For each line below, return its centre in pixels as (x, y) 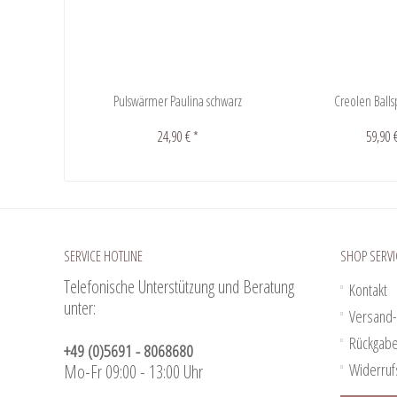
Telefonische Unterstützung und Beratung (179, 287)
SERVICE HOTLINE (103, 257)
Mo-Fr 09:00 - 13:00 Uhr (133, 372)
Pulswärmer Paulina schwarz (178, 101)
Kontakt (368, 290)
